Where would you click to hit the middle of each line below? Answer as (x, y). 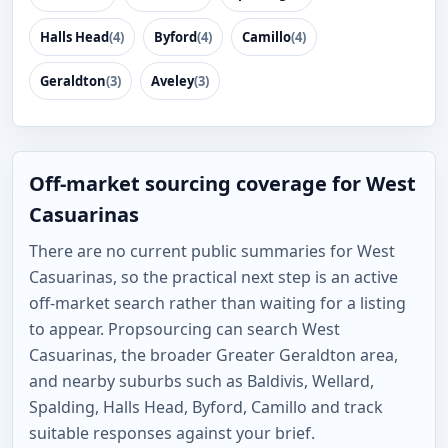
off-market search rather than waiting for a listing (217, 303)
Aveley (172, 81)
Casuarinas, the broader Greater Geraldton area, (213, 355)
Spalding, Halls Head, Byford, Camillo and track (206, 407)
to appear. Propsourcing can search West (184, 329)
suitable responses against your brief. (172, 433)
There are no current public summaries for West (212, 251)
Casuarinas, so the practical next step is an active (213, 277)
